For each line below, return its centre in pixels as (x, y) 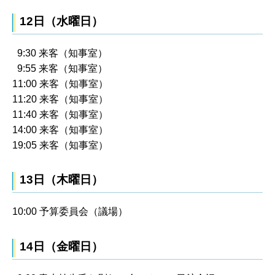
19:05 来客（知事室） (60, 145)
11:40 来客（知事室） (60, 114)
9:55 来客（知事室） (60, 68)
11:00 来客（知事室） (60, 83)
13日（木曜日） (61, 180)
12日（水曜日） (61, 21)
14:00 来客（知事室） (60, 130)
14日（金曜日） (61, 246)
